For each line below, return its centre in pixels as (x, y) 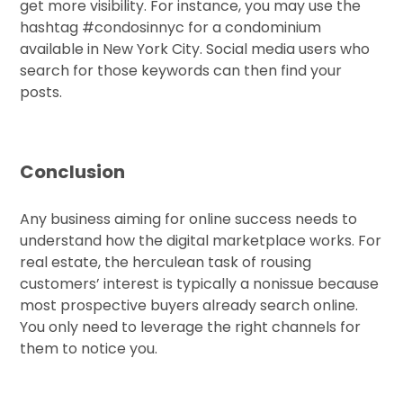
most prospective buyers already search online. (189, 306)
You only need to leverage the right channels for (191, 327)
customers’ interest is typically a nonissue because (200, 284)
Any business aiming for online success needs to (189, 219)
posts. (41, 93)
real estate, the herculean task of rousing (166, 263)
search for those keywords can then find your (181, 71)
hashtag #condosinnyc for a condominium (171, 28)
